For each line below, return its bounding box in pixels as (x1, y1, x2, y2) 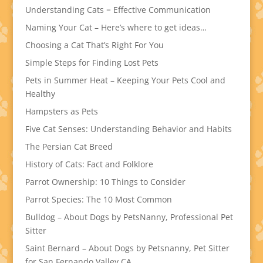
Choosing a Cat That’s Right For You (25, 39, 164, 50)
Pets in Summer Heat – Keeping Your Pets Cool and (25, 75, 225, 86)
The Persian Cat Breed (25, 141, 113, 152)
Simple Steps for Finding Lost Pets (25, 57, 159, 68)
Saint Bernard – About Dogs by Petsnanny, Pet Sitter (25, 242, 230, 254)
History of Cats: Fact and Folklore (25, 159, 153, 170)
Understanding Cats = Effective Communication (25, 4, 211, 15)
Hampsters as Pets (25, 106, 98, 117)
